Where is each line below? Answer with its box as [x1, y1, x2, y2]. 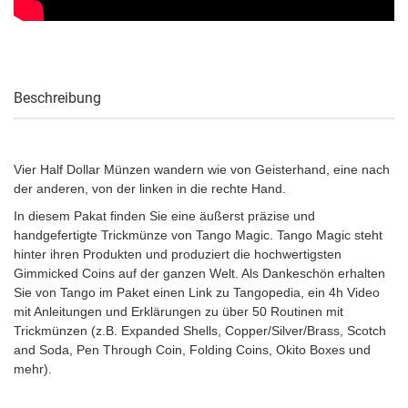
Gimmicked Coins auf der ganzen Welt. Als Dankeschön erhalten [14, 266, 385, 280]
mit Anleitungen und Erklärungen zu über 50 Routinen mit [14, 304, 343, 319]
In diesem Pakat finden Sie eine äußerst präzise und [14, 209, 315, 223]
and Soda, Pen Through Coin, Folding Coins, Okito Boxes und [14, 342, 371, 357]
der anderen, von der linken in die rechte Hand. [14, 181, 286, 196]
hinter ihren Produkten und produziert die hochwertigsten [14, 247, 342, 261]
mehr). [14, 362, 52, 376]
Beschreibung [14, 89, 101, 107]
